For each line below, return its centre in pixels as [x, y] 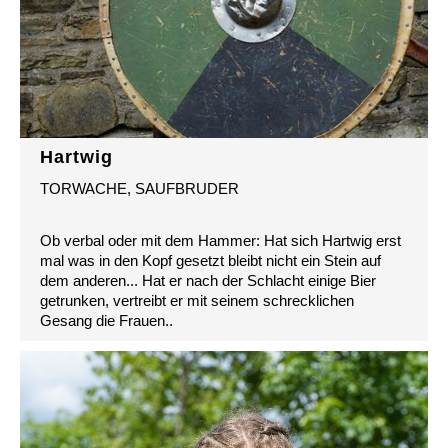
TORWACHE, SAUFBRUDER [139, 188]
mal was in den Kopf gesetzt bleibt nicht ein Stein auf [210, 260]
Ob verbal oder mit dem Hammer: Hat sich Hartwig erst [220, 240]
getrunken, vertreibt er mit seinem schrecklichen [197, 300]
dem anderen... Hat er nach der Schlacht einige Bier [208, 280]
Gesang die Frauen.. [106, 320]
